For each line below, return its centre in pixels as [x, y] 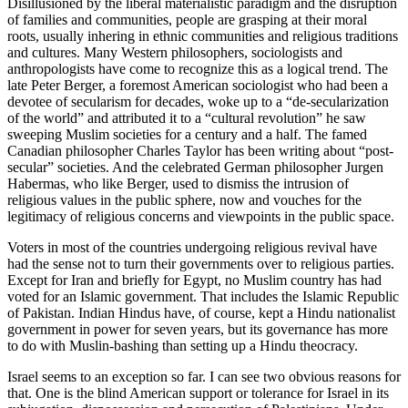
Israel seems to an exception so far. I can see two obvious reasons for [204, 376]
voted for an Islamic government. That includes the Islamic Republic [203, 296]
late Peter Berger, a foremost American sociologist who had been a [198, 85]
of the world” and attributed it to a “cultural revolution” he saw [187, 117]
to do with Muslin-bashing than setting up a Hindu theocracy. [183, 345]
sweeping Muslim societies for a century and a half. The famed [187, 134]
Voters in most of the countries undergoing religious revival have [192, 247]
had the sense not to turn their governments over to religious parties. [201, 263]
